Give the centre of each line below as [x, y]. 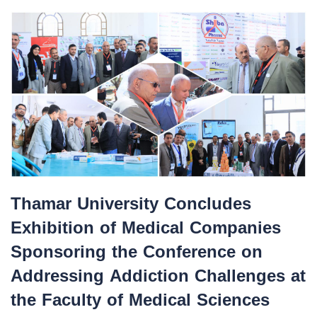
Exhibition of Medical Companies [146, 228]
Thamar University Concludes [131, 204]
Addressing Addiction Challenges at [158, 276]
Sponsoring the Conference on [137, 252]
